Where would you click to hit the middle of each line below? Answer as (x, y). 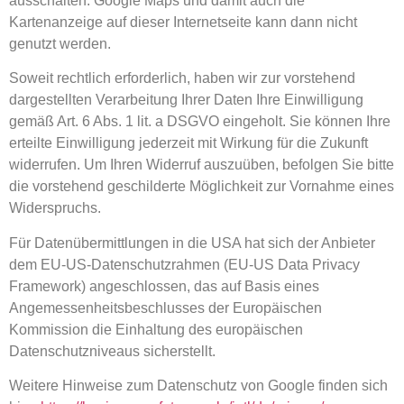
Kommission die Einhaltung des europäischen (156, 329)
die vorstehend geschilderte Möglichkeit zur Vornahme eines (202, 187)
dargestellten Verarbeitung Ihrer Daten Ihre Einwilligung (186, 100)
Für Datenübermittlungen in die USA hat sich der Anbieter (192, 243)
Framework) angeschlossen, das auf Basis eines (164, 286)
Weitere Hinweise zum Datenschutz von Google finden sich (198, 385)
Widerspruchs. (55, 208)
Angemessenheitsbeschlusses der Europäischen (165, 308)
